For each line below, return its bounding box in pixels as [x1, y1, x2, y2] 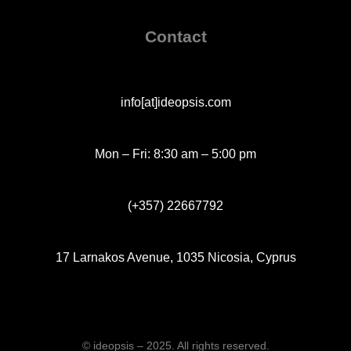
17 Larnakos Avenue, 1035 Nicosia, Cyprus [55, 251, 296, 265]
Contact [144, 27, 207, 46]
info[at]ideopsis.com [120, 96, 231, 110]
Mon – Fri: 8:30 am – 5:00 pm [95, 147, 256, 161]
